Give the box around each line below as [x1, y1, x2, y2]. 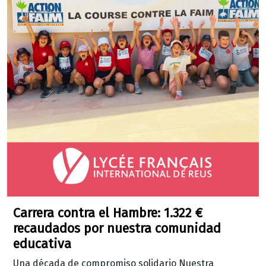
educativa [13, 236, 71, 252]
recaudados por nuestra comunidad [13, 221, 221, 237]
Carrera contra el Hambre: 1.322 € [13, 205, 202, 221]
